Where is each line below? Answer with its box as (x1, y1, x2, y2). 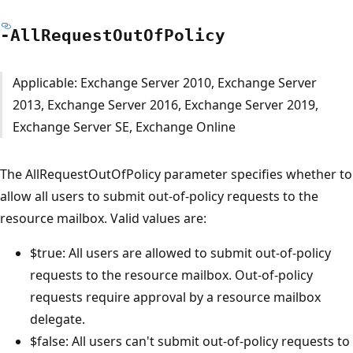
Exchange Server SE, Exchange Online (12, 117, 236, 136)
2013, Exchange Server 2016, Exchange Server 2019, (12, 95, 318, 113)
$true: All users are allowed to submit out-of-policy (30, 243, 331, 262)
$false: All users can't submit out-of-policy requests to (30, 332, 350, 350)
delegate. (30, 310, 85, 328)
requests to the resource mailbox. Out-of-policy (30, 266, 313, 284)
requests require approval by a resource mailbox (30, 288, 321, 306)
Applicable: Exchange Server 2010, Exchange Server (12, 73, 317, 91)
